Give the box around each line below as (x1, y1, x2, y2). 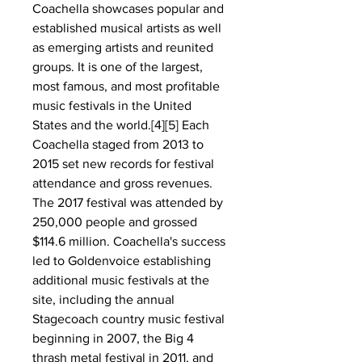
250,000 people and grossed (32, 215, 197, 229)
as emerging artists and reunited (32, 40, 213, 54)
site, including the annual (32, 293, 175, 306)
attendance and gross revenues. (32, 176, 213, 190)
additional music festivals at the (32, 273, 209, 287)
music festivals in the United (32, 99, 192, 112)
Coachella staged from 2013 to (32, 137, 204, 151)
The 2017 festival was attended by (32, 196, 223, 209)
